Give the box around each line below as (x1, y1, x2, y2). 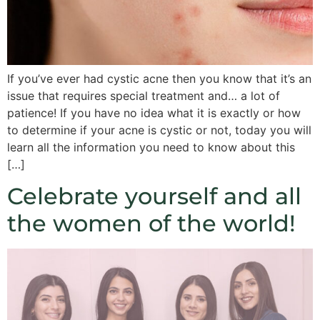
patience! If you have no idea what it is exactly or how (7, 106, 301, 120)
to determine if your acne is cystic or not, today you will (7, 123, 311, 137)
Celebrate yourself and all (7, 182, 301, 211)
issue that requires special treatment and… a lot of (7, 89, 280, 103)
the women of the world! (7, 209, 296, 238)
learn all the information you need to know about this (7, 140, 295, 154)
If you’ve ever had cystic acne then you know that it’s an (7, 71, 311, 86)
